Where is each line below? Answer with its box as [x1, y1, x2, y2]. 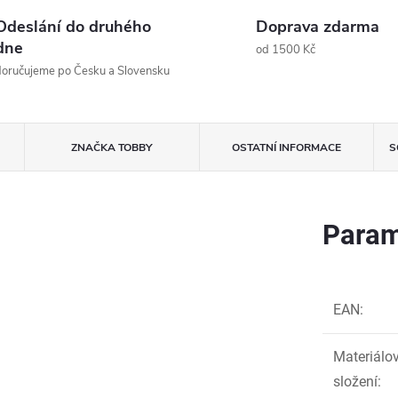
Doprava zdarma [256, 16, 379, 37]
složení [333, 373, 378, 390]
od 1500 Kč [256, 42, 315, 58]
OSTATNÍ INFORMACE [231, 140, 341, 155]
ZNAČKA [71, 140, 116, 155]
